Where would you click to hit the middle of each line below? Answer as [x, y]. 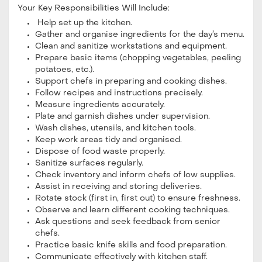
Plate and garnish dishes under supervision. [123, 116]
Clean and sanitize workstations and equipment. [131, 46]
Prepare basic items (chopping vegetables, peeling [138, 58]
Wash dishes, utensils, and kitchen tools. [116, 128]
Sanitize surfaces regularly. [89, 163]
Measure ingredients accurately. [100, 105]
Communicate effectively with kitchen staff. [121, 257]
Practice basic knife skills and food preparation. [131, 245]
